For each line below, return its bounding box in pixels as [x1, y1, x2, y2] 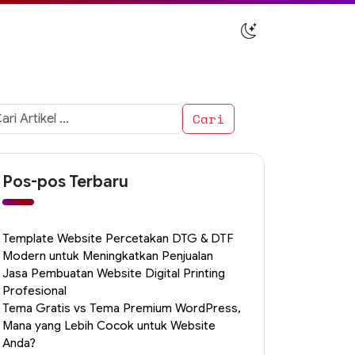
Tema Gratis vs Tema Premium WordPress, [2, 301, 241, 315]
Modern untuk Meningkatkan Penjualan [2, 249, 213, 263]
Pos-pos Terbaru [2, 172, 128, 192]
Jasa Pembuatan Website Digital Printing [2, 266, 225, 281]
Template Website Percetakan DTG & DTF [2, 231, 234, 246]
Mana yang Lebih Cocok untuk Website [2, 319, 216, 333]
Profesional [2, 284, 67, 298]
